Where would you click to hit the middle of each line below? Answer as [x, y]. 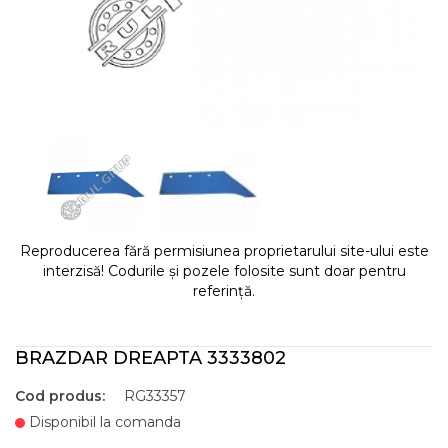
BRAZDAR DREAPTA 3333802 [150, 358]
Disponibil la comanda [103, 422]
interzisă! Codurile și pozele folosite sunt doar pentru [224, 271]
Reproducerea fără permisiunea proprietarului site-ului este [224, 251]
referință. [224, 291]
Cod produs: [60, 396]
